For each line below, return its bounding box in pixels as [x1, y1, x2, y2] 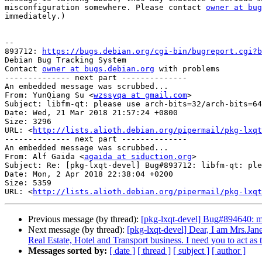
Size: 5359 [5, 178, 51, 188]
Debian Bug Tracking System [5, 56, 126, 65]
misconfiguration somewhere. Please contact [5, 3, 206, 12]
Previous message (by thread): [28, 214, 141, 225]
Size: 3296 [5, 117, 51, 126]
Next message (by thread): [28, 225, 127, 235]
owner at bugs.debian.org [42, 64, 154, 74]
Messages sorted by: [28, 246, 107, 256]
